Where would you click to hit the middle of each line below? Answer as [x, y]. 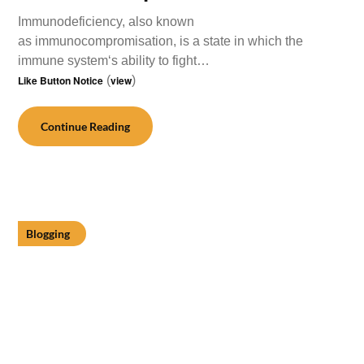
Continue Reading [86, 126]
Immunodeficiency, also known [106, 22]
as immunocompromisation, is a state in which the [161, 41]
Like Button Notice [61, 80]
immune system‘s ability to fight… [114, 61]
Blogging [48, 234]
